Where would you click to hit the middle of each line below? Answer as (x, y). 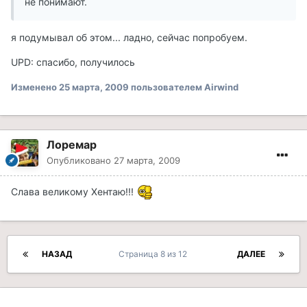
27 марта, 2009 (147, 160)
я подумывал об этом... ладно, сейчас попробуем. (129, 37)
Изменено (35, 87)
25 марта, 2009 (94, 87)
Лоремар (72, 144)
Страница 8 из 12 (155, 254)
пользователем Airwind (184, 87)
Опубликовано (80, 160)
